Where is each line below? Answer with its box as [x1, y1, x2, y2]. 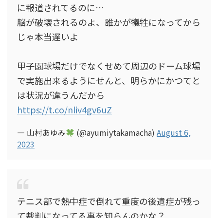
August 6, [157, 127, 191, 138]
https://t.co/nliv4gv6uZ [17, 103, 112, 116]
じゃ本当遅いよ [17, 30, 78, 43]
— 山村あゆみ [17, 127, 66, 138]
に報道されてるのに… [17, 1, 104, 14]
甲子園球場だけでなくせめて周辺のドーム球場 [17, 59, 200, 72]
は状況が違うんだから [17, 89, 105, 101]
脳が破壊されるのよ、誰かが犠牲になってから [17, 16, 200, 28]
